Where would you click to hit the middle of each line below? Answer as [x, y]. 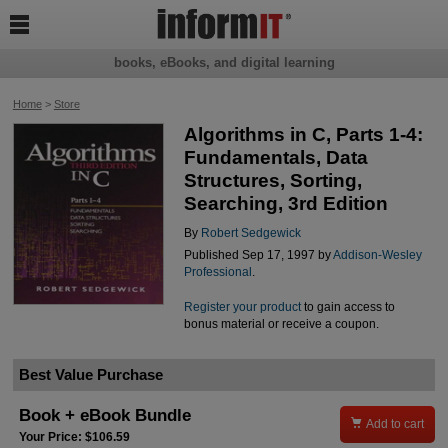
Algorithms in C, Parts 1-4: [303, 135]
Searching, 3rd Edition [285, 204]
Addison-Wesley [377, 255]
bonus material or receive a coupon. [281, 323]
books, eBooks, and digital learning [224, 63]
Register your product [242, 306]
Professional [217, 272]
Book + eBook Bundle [105, 415]
